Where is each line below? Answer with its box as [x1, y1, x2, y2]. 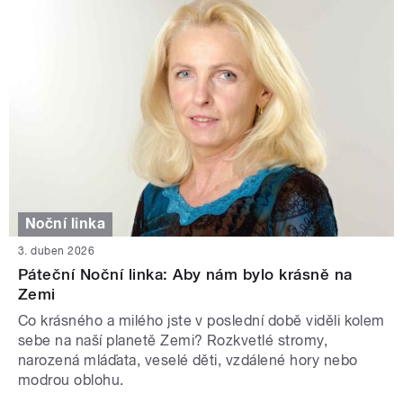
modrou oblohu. [18, 371, 124, 389]
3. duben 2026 [18, 244, 95, 257]
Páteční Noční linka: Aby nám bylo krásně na [18, 264, 353, 283]
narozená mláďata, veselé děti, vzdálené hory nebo [18, 351, 358, 369]
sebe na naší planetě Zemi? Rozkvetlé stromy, [18, 331, 328, 349]
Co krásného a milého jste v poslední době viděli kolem [18, 311, 385, 329]
